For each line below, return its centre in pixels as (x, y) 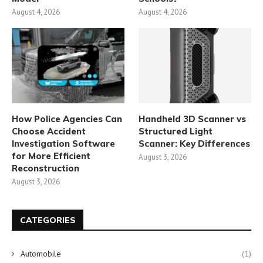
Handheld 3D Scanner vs (193, 119)
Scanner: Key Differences (195, 143)
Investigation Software (63, 143)
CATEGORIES (48, 220)
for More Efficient (51, 156)
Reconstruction (45, 168)
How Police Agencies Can (67, 119)
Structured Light (176, 131)
